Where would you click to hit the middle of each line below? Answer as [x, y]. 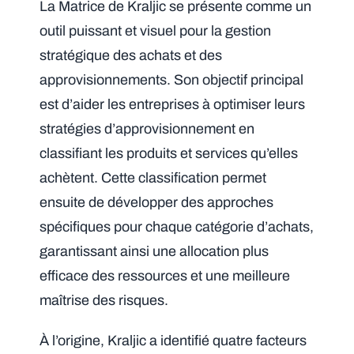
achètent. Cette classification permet [153, 178]
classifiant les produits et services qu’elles [169, 154]
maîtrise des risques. [104, 301]
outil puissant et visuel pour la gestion [156, 31]
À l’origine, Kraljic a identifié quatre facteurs [173, 341]
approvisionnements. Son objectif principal [172, 80]
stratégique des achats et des [131, 56]
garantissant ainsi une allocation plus [154, 252]
